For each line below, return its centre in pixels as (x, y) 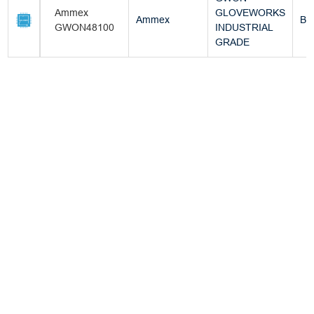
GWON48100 (85, 28)
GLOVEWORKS (251, 13)
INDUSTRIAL (245, 28)
